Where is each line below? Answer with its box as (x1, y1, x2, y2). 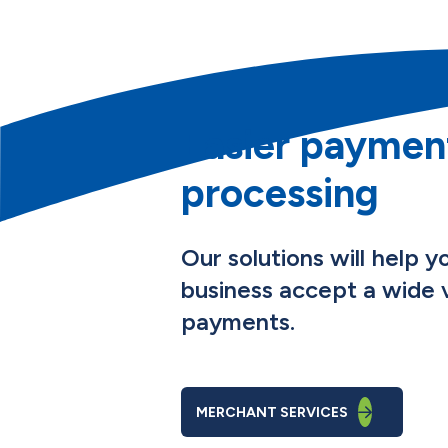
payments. (180, 307, 295, 337)
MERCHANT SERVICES (195, 404, 348, 422)
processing (180, 169, 379, 218)
